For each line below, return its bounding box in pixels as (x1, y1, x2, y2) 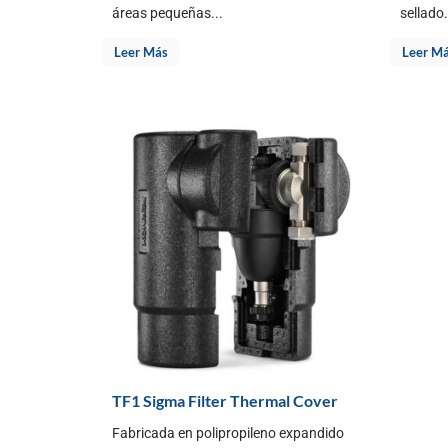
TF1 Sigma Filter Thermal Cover (112, 391, 338, 411)
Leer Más (114, 44, 168, 61)
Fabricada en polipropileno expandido (112, 425, 344, 442)
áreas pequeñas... (112, 4, 223, 21)
